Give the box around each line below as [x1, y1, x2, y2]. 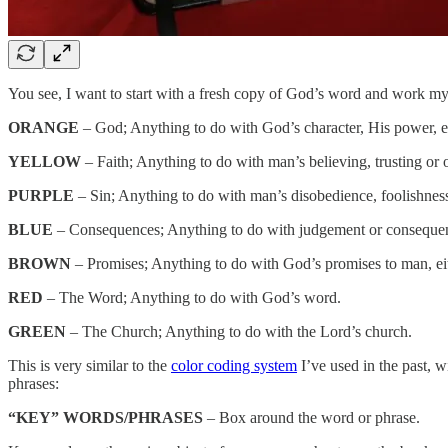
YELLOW [8, 152, 81, 170]
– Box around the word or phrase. [203, 408, 420, 426]
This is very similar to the [8, 356, 171, 374]
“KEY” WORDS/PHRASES [8, 408, 203, 426]
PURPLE [8, 186, 74, 204]
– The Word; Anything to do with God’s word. [43, 288, 341, 306]
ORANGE [8, 118, 79, 136]
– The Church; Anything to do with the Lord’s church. [66, 322, 412, 340]
